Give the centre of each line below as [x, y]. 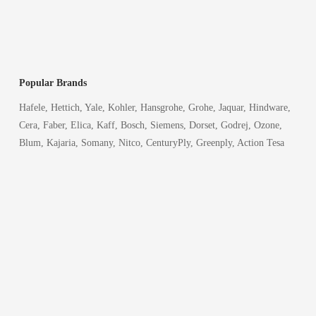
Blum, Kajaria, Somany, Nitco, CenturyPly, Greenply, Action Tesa [152, 143]
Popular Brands [53, 83]
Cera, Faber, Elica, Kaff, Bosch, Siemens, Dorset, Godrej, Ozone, [151, 126]
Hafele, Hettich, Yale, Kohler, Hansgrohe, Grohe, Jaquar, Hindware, [155, 108]
